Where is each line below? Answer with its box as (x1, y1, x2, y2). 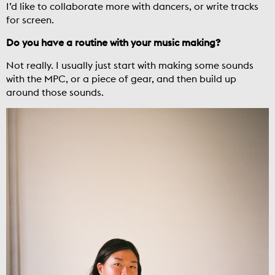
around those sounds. (6, 86, 118, 99)
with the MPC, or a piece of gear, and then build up (6, 72, 236, 85)
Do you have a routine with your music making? (6, 36, 220, 49)
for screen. (6, 14, 69, 26)
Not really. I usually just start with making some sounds (6, 59, 254, 72)
